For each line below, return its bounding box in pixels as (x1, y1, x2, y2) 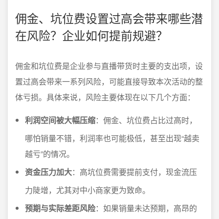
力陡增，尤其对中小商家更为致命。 (25, 184, 150, 196)
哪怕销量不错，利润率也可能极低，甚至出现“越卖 (25, 132, 199, 144)
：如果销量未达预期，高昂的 (95, 202, 197, 214)
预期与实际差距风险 (25, 202, 95, 214)
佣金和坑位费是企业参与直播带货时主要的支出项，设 (15, 60, 203, 71)
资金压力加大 (25, 166, 72, 177)
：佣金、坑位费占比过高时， (95, 114, 197, 126)
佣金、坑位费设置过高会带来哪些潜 (15, 9, 203, 26)
